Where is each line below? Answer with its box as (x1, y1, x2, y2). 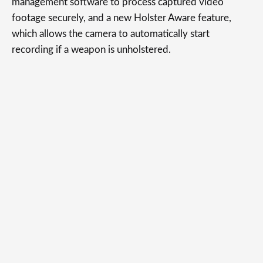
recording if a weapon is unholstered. (12, 45, 171, 55)
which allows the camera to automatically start (12, 29, 210, 39)
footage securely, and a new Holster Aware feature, (12, 13, 231, 23)
